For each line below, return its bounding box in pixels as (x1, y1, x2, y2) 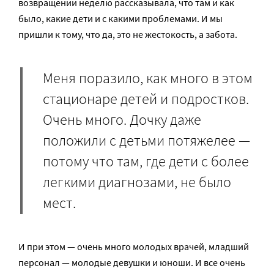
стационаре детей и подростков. (43, 89, 249, 108)
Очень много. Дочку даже (43, 109, 201, 129)
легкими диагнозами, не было (43, 172, 231, 191)
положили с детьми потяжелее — (43, 130, 250, 150)
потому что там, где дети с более (43, 151, 249, 171)
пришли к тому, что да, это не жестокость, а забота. (18, 28, 237, 41)
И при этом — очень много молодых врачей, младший (18, 240, 249, 253)
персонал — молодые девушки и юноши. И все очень (18, 256, 245, 269)
